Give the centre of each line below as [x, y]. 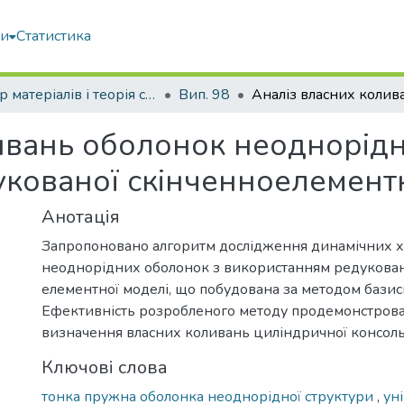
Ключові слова [105, 367]
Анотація [81, 217]
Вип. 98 [204, 95]
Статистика [54, 36]
